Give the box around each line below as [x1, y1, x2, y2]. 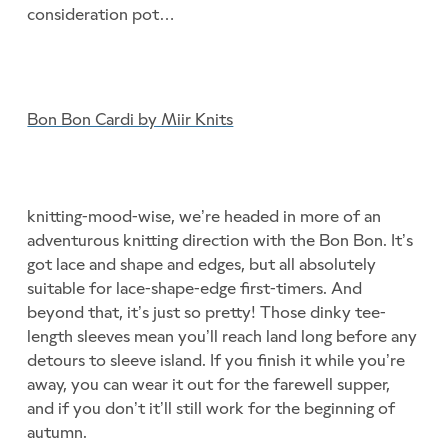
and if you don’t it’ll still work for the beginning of [27, 398, 396, 419]
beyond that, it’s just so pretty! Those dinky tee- [27, 302, 387, 323]
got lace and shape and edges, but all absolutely [27, 254, 377, 275]
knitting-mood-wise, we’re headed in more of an [27, 206, 382, 227]
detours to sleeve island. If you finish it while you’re [27, 350, 406, 371]
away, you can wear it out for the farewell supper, [27, 374, 391, 395]
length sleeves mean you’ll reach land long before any [27, 326, 418, 347]
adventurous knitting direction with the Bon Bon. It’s [27, 230, 414, 251]
